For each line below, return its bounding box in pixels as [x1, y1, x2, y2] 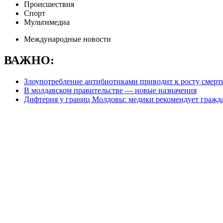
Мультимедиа [24, 18, 70, 26]
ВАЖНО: [4, 53, 54, 67]
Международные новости [24, 35, 111, 43]
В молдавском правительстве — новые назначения [24, 86, 197, 95]
